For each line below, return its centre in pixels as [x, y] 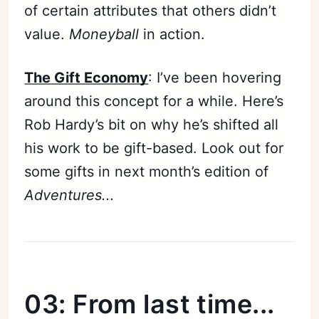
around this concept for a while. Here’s [154, 101]
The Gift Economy [87, 77]
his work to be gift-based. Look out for [154, 148]
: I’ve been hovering [215, 77]
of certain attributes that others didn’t [151, 10]
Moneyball [104, 34]
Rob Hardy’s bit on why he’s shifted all [152, 124]
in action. [172, 34]
